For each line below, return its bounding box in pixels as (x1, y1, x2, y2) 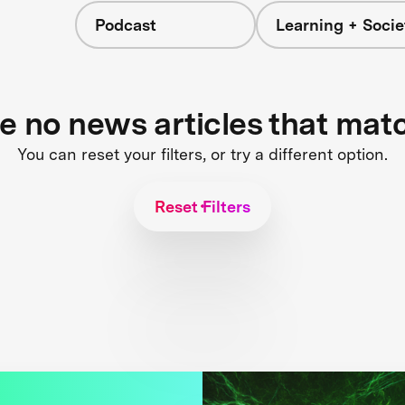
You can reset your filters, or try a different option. (17, 144, 388, 164)
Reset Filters (155, 196, 250, 216)
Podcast (94, 15, 156, 34)
